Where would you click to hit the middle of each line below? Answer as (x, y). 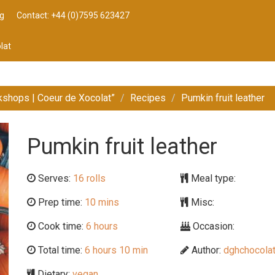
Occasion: (212, 226)
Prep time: (59, 202)
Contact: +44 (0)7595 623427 (73, 15)
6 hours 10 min (115, 250)
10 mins (101, 202)
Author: (205, 250)
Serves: (54, 178)
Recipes (148, 98)
